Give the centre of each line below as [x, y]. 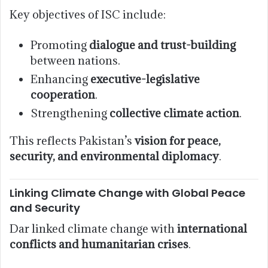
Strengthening [70, 113]
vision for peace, [178, 140]
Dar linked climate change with [93, 228]
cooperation [63, 94]
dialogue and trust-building [162, 45]
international [212, 228]
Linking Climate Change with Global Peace [127, 193]
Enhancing [60, 79]
